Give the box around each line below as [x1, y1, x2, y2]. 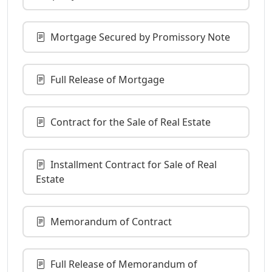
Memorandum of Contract [50, 214, 172, 228]
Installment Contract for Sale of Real [50, 157, 217, 171]
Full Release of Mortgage [50, 72, 165, 86]
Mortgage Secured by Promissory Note [50, 30, 230, 44]
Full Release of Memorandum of [50, 257, 197, 271]
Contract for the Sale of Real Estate [50, 115, 211, 129]
